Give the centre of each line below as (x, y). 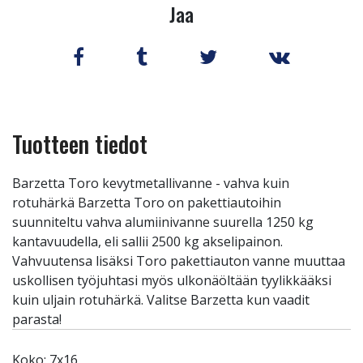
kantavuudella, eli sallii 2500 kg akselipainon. (147, 241)
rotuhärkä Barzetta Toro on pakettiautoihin (147, 203)
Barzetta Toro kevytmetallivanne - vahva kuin (151, 183)
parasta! (37, 319)
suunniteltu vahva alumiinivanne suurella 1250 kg (163, 222)
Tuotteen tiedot (80, 144)
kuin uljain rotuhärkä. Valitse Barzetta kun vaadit (161, 300)
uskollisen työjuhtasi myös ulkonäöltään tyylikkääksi (172, 280)
